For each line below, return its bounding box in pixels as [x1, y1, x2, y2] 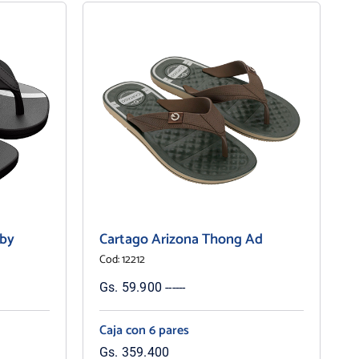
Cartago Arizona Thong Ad [99, 227, 263, 252]
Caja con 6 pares [99, 319, 189, 341]
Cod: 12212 [99, 250, 145, 269]
